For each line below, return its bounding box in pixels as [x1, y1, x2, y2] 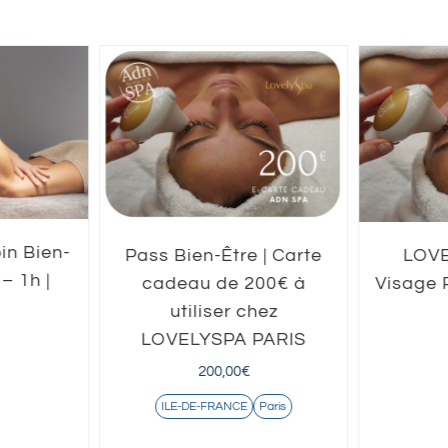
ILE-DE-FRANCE [161, 399, 248, 413]
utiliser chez [169, 301, 278, 321]
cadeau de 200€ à [141, 273, 306, 293]
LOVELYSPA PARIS [141, 329, 307, 349]
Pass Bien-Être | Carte [125, 245, 323, 265]
